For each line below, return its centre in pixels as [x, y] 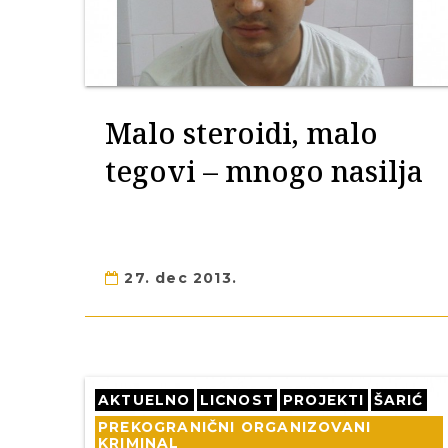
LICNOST [237, 400]
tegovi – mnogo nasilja [264, 170]
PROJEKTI [324, 400]
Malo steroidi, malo [241, 132]
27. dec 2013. [178, 278]
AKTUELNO [144, 400]
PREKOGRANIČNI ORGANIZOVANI [235, 427]
